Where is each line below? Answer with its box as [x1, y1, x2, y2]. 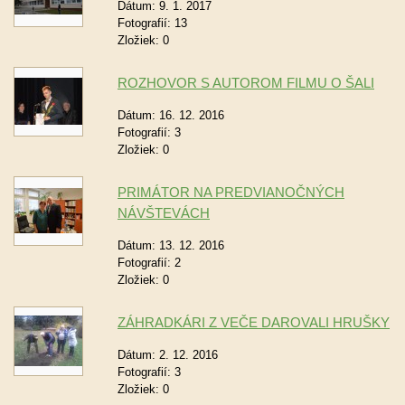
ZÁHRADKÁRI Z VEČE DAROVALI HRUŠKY [118, 315, 390, 330]
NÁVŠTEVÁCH [118, 205, 210, 221]
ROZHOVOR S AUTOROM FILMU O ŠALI [118, 75, 374, 90]
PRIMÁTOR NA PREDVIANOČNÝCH [118, 184, 344, 200]
